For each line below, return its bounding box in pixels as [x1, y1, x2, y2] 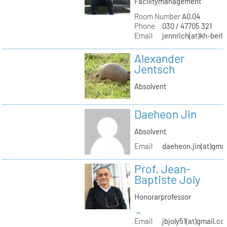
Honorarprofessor [134, 192, 191, 201]
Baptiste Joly [134, 172, 201, 187]
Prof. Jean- [134, 162, 191, 176]
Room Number [134, 11, 180, 21]
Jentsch [134, 61, 175, 76]
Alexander [134, 51, 184, 65]
